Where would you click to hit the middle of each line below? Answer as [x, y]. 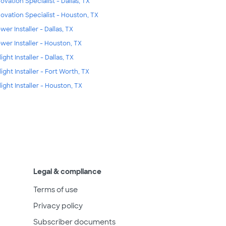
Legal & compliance [67, 171]
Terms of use [55, 189]
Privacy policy [58, 206]
